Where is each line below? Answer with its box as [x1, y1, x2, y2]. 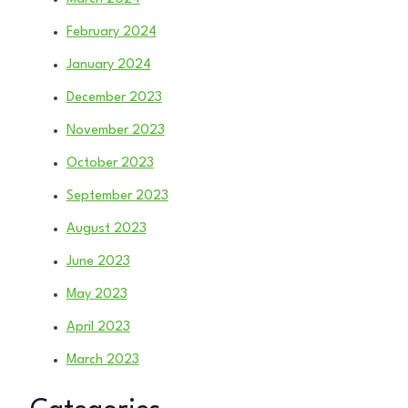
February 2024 [66, 25, 157, 40]
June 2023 [66, 255, 130, 270]
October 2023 [66, 157, 154, 171]
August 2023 [66, 222, 147, 237]
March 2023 [66, 353, 139, 368]
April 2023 [66, 321, 130, 335]
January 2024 [66, 58, 151, 73]
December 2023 [66, 91, 162, 106]
